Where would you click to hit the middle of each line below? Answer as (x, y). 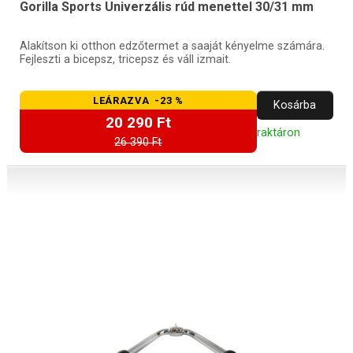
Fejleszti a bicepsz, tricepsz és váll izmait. (125, 60)
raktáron (278, 132)
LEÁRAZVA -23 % (138, 100)
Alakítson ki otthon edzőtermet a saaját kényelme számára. (172, 46)
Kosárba (295, 105)
